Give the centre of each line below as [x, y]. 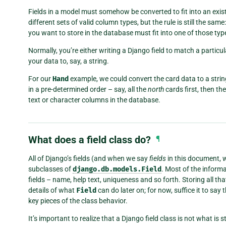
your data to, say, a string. [69, 61]
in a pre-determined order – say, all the [88, 89]
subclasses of [50, 169]
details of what [52, 190]
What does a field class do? [90, 139]
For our [40, 78]
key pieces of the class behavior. [78, 201]
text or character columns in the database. [94, 100]
